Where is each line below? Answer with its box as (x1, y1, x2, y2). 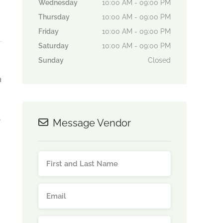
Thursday (38, 13, 70, 21)
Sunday (38, 56, 64, 64)
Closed (147, 56, 171, 64)
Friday (38, 27, 59, 35)
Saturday (38, 42, 69, 50)
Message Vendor (50, 117, 131, 129)
